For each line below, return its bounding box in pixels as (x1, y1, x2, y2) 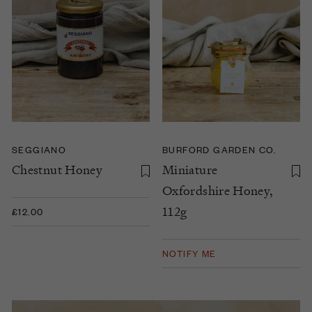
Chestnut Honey (12, 162, 103, 178)
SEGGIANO (12, 143, 67, 157)
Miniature (162, 162, 218, 178)
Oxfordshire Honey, (162, 182, 274, 199)
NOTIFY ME (162, 247, 217, 260)
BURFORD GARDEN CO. (162, 143, 276, 157)
